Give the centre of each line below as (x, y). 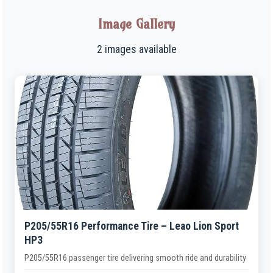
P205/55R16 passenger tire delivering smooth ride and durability (136, 258)
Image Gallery (136, 24)
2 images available (136, 49)
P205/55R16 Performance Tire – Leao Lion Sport (132, 226)
